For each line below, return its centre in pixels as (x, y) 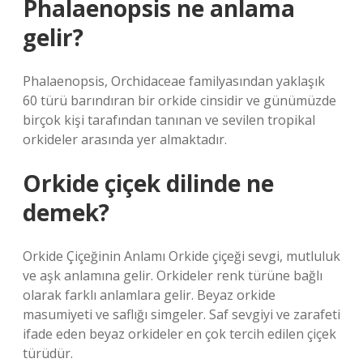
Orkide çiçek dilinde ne (148, 183)
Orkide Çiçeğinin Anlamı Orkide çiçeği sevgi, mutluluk (181, 256)
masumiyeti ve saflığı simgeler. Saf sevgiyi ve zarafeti (181, 314)
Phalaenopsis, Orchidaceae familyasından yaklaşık (174, 81)
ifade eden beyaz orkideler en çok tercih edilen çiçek (179, 334)
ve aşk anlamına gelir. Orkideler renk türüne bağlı (173, 275)
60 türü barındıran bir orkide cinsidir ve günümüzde (179, 100)
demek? (66, 212)
